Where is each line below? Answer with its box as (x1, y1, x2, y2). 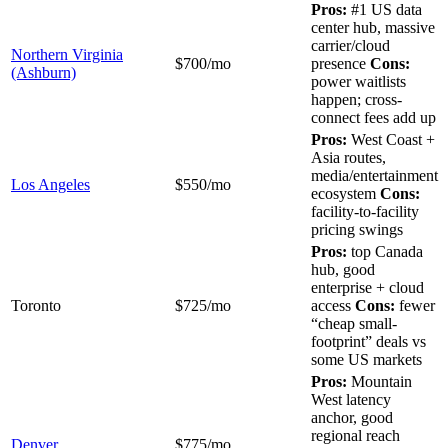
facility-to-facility (311, 202, 419, 220)
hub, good (311, 260, 375, 278)
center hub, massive (311, 18, 435, 36)
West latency (311, 390, 391, 408)
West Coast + (347, 130, 435, 148)
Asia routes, (311, 148, 386, 166)
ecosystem (311, 184, 380, 202)
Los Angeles (11, 175, 90, 193)
